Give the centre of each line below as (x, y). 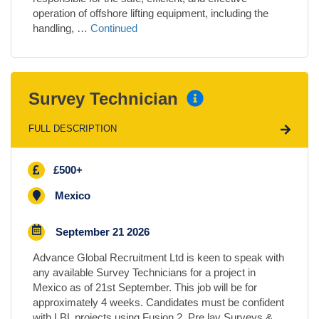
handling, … (62, 28)
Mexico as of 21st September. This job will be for (145, 287)
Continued (114, 28)
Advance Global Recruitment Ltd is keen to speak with (158, 257)
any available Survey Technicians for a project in (144, 272)
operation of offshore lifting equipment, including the (151, 13)
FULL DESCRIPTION (73, 129)
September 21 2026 (103, 232)
